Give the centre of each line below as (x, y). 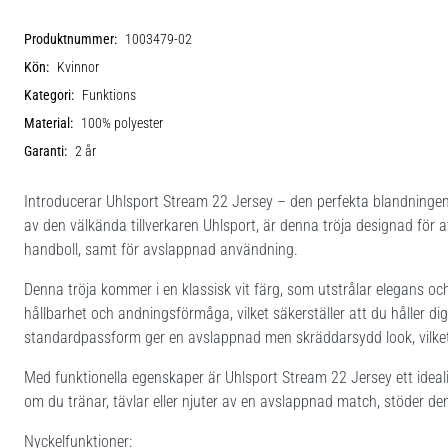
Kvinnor (78, 67)
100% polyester (122, 123)
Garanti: (45, 151)
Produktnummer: (70, 39)
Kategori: (49, 95)
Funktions (109, 95)
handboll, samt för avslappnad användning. (161, 249)
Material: (48, 123)
